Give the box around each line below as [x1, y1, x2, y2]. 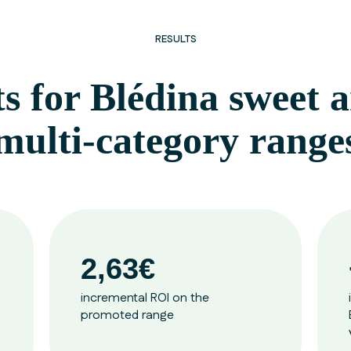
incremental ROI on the [81, 289, 210, 307]
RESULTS [154, 32, 197, 46]
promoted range [81, 306, 175, 324]
